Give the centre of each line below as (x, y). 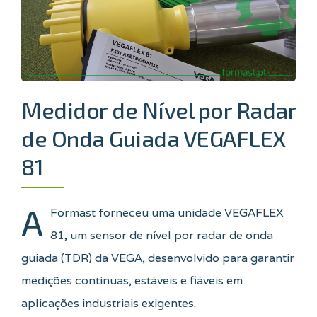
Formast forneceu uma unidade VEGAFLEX (167, 213)
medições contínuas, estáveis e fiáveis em (132, 281)
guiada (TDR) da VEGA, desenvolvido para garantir (158, 258)
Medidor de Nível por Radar (158, 110)
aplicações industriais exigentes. (109, 304)
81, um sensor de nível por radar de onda (162, 236)
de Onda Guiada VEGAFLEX (154, 138)
